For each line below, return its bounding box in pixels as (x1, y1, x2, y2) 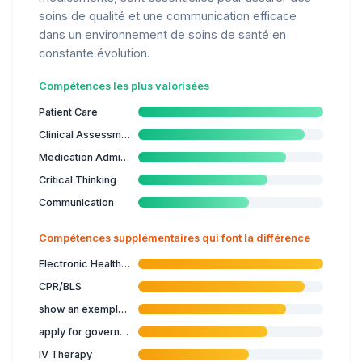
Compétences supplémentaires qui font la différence (39, 231, 310, 244)
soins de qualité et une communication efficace (39, 8, 297, 23)
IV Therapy (39, 347, 92, 360)
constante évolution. (39, 45, 149, 60)
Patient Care (39, 105, 98, 118)
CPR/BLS (39, 280, 82, 293)
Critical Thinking (39, 173, 116, 186)
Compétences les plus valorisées (39, 79, 209, 92)
